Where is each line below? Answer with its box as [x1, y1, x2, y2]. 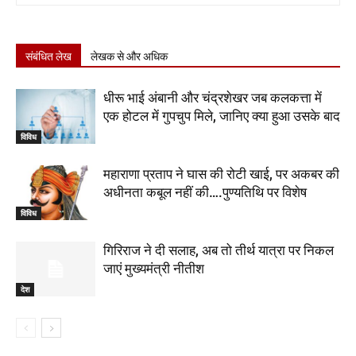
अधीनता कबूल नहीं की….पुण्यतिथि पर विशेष [103, 184, 307, 201]
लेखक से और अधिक [91, 50, 168, 64]
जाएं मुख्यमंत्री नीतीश [103, 261, 204, 277]
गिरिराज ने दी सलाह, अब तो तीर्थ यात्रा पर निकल [103, 242, 334, 259]
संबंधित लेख [25, 50, 72, 64]
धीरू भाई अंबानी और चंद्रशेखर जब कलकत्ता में [103, 90, 322, 106]
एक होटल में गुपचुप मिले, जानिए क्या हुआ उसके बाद [103, 108, 340, 125]
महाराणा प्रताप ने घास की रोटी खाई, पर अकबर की [103, 166, 339, 183]
